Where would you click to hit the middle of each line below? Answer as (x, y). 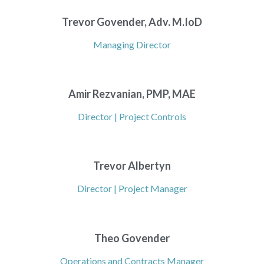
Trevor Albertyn (132, 166)
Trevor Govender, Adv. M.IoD (132, 22)
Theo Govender (132, 238)
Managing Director (132, 45)
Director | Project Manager (132, 189)
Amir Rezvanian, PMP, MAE (132, 94)
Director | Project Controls (132, 117)
